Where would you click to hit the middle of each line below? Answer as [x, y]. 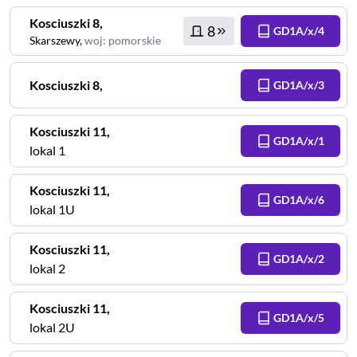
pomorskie [135, 40]
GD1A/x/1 [299, 141]
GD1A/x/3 [299, 85]
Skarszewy [55, 40]
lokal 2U [52, 327]
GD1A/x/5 [299, 318]
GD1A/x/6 [299, 200]
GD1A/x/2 [299, 259]
